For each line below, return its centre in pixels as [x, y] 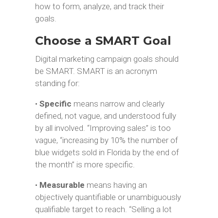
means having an [116, 185]
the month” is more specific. [85, 164]
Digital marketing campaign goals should [107, 59]
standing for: [57, 83]
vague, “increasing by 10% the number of [106, 140]
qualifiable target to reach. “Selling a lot [103, 209]
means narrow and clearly [118, 104]
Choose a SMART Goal [103, 41]
